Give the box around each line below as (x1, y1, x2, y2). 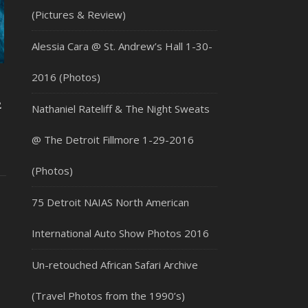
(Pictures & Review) (32, 8, 126, 21)
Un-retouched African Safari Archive (32, 258, 198, 272)
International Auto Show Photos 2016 (32, 226, 209, 240)
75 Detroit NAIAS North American (32, 195, 189, 209)
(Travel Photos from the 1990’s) (32, 289, 185, 302)
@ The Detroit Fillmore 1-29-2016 (32, 133, 194, 146)
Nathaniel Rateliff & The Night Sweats (32, 102, 210, 115)
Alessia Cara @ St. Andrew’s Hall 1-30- (32, 39, 212, 53)
